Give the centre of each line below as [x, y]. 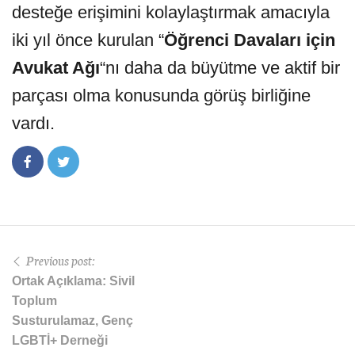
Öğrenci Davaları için [250, 40]
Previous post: [60, 259]
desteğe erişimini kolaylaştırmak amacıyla [171, 12]
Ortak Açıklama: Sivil [73, 281]
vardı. [33, 123]
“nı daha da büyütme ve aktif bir [220, 67]
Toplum [34, 300]
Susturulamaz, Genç [73, 320]
